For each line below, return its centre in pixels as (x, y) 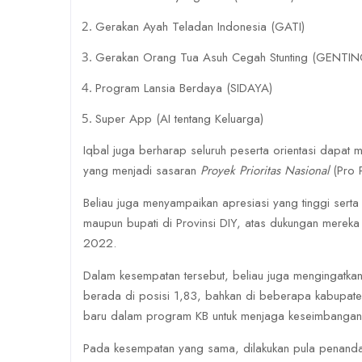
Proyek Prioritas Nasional (265, 170)
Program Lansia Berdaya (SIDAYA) (184, 88)
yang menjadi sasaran (142, 170)
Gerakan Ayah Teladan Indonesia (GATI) (200, 27)
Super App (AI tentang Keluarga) (179, 119)
